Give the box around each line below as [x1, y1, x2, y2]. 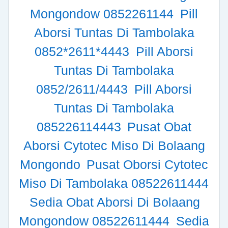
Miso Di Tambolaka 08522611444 [19, 176, 209, 191]
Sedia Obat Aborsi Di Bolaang [29, 195, 200, 210]
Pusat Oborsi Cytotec [87, 157, 209, 172]
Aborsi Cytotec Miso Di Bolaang [23, 138, 205, 153]
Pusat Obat [127, 120, 192, 134]
